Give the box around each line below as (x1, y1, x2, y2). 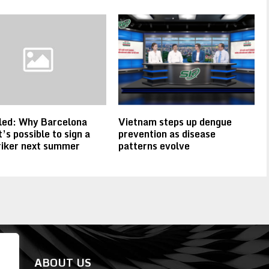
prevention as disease (118, 125, 216, 142)
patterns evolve (118, 138, 190, 154)
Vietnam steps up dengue (118, 113, 232, 130)
